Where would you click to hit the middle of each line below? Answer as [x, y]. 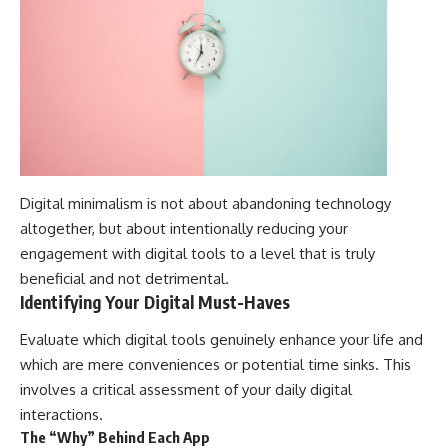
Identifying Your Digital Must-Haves [155, 301]
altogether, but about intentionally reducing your [184, 228]
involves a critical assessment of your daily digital [186, 390]
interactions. [61, 415]
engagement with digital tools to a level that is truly [197, 253]
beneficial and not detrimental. [124, 278]
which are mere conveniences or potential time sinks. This [215, 365]
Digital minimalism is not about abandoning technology [205, 203]
